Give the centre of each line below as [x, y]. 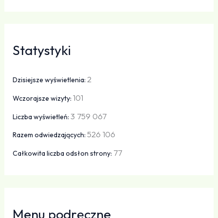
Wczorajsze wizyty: [43, 98]
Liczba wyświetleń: [42, 117]
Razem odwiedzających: [50, 135]
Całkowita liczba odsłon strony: [63, 154]
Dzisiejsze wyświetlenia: [50, 80]
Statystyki [42, 50]
